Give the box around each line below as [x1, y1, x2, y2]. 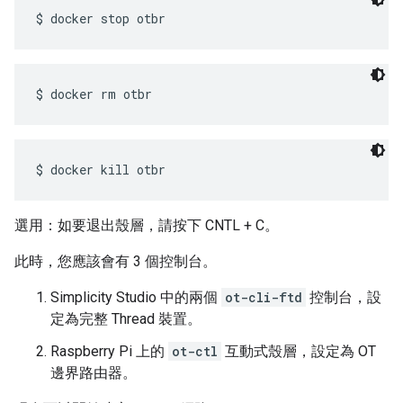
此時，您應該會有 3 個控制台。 [14, 253, 217, 271]
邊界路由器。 [50, 364, 137, 382]
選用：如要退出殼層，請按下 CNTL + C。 [14, 217, 279, 235]
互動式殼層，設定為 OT [221, 343, 376, 361]
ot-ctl [172, 343, 218, 361]
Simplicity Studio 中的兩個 [50, 289, 221, 307]
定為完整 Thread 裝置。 [50, 310, 201, 328]
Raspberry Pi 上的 [50, 343, 168, 361]
